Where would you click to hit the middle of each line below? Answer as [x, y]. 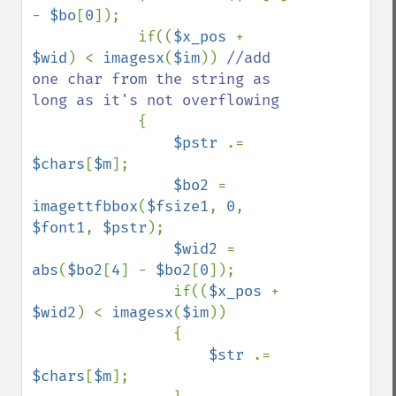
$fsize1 [178, 206]
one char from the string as [151, 79]
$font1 [58, 228]
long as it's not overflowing [156, 100]
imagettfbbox [85, 206]
